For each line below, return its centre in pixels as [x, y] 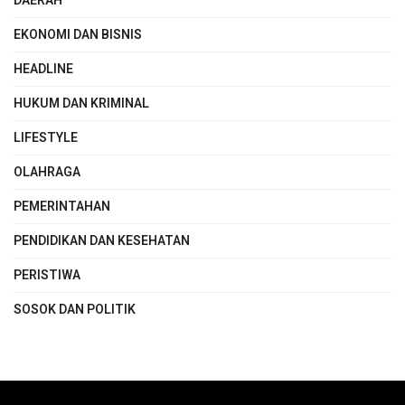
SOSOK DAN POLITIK [75, 309]
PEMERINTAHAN [62, 206]
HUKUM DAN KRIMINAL [81, 103]
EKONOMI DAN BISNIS [78, 34]
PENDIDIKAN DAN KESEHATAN [102, 240]
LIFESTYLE [46, 137]
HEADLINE [43, 69]
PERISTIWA [47, 275]
